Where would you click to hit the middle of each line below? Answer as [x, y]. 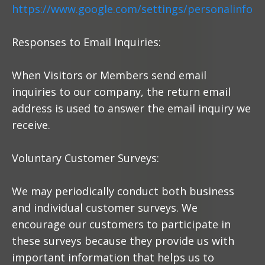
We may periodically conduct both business [123, 191]
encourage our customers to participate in [121, 224]
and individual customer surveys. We [105, 208]
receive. [31, 125]
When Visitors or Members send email [109, 75]
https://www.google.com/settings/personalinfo [132, 9]
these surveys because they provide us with [123, 241]
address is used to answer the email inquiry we [131, 108]
